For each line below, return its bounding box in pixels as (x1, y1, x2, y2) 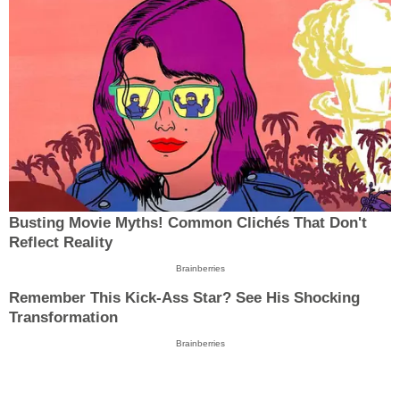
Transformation (9, 308, 118, 326)
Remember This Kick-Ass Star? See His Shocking (9, 288, 360, 306)
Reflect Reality (9, 234, 112, 252)
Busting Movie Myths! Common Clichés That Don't (9, 214, 367, 232)
